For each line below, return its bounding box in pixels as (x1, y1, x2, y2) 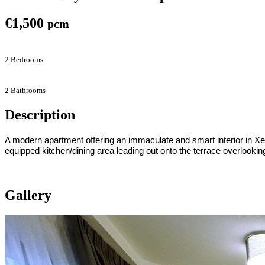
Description (5, 106, 75, 122)
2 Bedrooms (5, 54, 43, 64)
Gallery (5, 188, 51, 203)
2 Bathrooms (5, 85, 46, 95)
